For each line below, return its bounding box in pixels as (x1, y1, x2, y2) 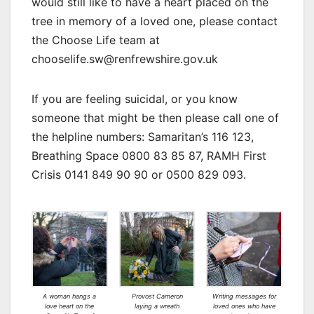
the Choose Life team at (32, 33, 160, 48)
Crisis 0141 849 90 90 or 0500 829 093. (32, 168, 246, 182)
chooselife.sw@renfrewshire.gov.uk (32, 52, 218, 67)
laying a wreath (135, 302, 179, 310)
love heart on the (45, 302, 95, 310)
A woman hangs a (43, 292, 97, 301)
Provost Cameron (131, 292, 183, 301)
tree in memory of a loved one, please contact (32, 14, 278, 29)
